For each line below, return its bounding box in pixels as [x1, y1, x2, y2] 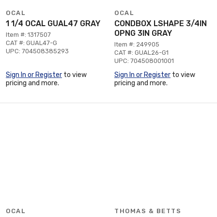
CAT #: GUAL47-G [6, 39, 57, 46]
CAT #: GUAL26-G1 [114, 48, 169, 56]
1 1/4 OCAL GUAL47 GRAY [6, 18, 100, 28]
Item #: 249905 [114, 40, 159, 48]
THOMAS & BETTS [114, 207, 181, 215]
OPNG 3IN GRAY [114, 28, 172, 38]
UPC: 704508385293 [6, 47, 69, 55]
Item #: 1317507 [6, 31, 51, 38]
